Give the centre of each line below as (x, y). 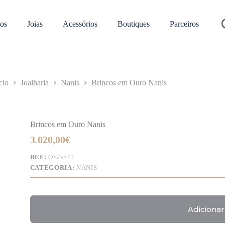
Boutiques (133, 24)
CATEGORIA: (53, 168)
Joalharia (35, 83)
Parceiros (184, 24)
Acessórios (80, 24)
